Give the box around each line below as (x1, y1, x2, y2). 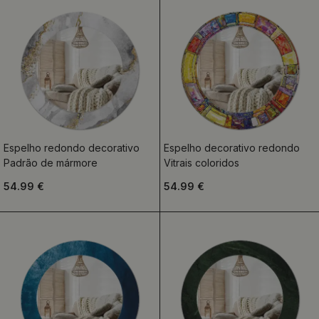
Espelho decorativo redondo (163, 142, 300, 154)
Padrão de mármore (4, 157, 98, 169)
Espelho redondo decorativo (4, 142, 140, 154)
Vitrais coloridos (163, 157, 239, 169)
